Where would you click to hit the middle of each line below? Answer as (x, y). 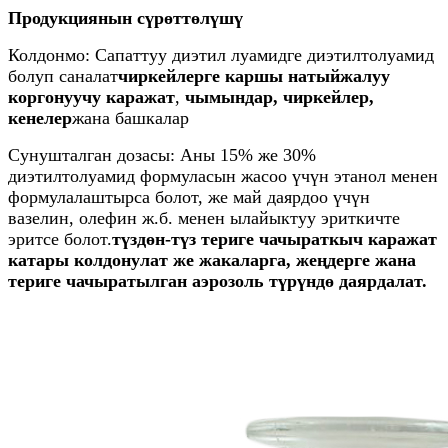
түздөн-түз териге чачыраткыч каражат (274, 238)
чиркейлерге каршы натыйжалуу (254, 75)
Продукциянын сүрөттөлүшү (125, 17)
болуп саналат (63, 75)
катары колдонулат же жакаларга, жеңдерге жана (212, 259)
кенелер (40, 117)
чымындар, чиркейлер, (279, 96)
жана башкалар (130, 117)
